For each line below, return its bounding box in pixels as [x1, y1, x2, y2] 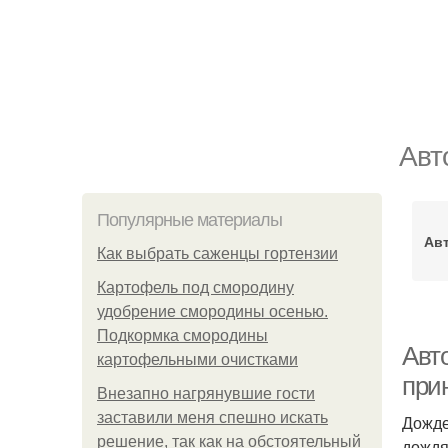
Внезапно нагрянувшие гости [97, 385, 315, 402]
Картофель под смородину [97, 279, 294, 296]
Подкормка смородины [97, 327, 268, 344]
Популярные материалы [97, 210, 282, 230]
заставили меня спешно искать [97, 409, 328, 426]
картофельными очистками [97, 351, 298, 368]
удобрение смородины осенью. [97, 303, 328, 320]
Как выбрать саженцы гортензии [97, 245, 338, 262]
